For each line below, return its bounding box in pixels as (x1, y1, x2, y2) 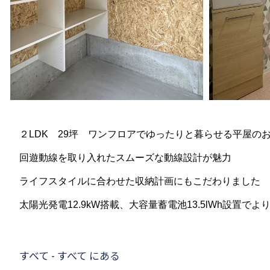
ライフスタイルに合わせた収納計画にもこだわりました (19, 176, 260, 186)
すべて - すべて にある (19, 248, 120, 263)
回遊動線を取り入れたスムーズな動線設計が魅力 (19, 152, 231, 163)
